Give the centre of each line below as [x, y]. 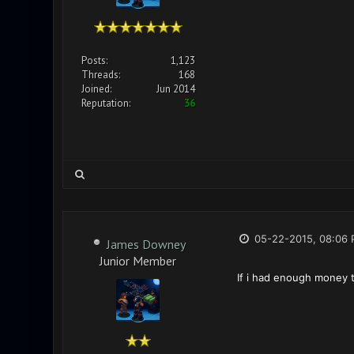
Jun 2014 [175, 89]
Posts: [94, 60]
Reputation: [105, 103]
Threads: [100, 75]
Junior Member [138, 260]
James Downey [146, 244]
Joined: [96, 89]
